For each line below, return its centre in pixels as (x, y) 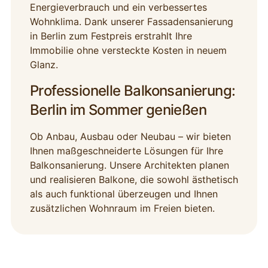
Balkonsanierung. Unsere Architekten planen (129, 165)
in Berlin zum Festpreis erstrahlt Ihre (111, 36)
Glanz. (44, 65)
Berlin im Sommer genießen (118, 110)
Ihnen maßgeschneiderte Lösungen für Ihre (126, 151)
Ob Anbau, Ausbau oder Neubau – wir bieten (130, 137)
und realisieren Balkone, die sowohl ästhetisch (134, 180)
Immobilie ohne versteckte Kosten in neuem (128, 51)
